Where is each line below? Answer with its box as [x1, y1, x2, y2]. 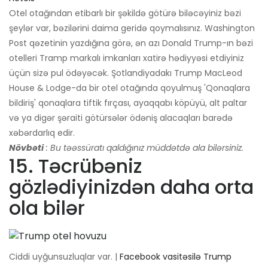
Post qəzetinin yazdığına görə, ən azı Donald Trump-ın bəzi [9, 37, 253, 50]
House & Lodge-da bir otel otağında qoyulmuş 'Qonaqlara [9, 82, 250, 95]
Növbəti [9, 142, 44, 154]
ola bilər [9, 194, 85, 222]
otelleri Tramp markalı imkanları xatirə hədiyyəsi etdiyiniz [9, 52, 244, 65]
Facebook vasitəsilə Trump [120, 251, 232, 263]
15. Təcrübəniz [9, 153, 142, 180]
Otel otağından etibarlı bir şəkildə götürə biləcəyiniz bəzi [9, 7, 241, 20]
